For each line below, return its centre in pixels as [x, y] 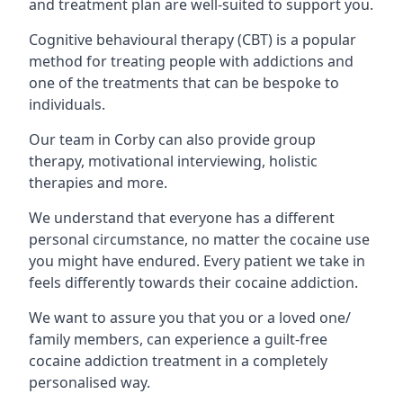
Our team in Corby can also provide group [172, 139]
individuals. [69, 104]
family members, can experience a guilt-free [178, 339]
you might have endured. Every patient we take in [197, 261]
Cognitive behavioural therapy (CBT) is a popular [193, 40]
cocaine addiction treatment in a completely [178, 361]
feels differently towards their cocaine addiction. [193, 282]
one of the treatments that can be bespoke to [184, 83]
